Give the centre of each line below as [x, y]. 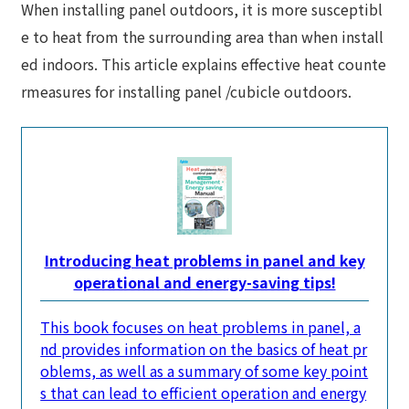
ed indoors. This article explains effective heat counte [204, 64]
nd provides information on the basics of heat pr [204, 349]
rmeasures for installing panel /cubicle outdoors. [187, 92]
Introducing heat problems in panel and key [204, 261]
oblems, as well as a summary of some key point [204, 371]
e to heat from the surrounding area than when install [203, 37]
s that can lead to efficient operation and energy [204, 393]
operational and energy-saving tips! [204, 283]
